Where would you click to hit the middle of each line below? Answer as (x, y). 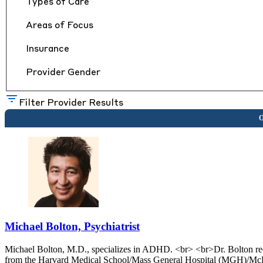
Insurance (48, 49)
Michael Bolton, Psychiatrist (72, 227)
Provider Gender (63, 73)
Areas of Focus (60, 26)
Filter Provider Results (71, 103)
